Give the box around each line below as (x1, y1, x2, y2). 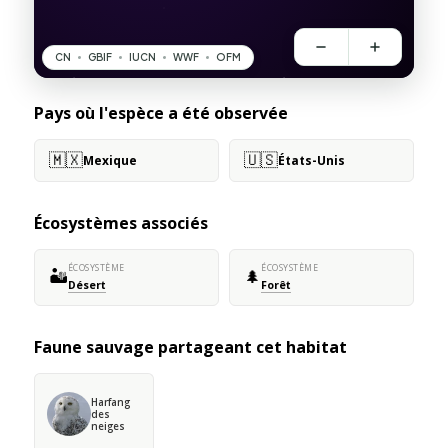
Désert (67, 277, 106, 292)
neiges (90, 418, 125, 433)
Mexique (82, 151, 137, 169)
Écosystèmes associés (33, 211, 208, 234)
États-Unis (278, 151, 345, 169)
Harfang (90, 394, 130, 409)
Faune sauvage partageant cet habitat (33, 335, 347, 358)
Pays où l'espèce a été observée (33, 101, 288, 124)
